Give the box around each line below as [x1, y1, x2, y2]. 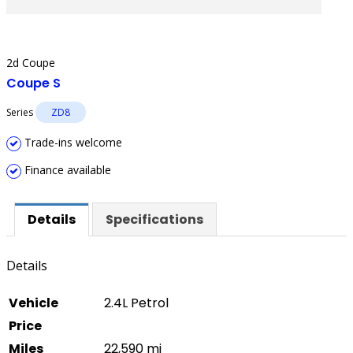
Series [6, 106, 35, 119]
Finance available [21, 162, 111, 177]
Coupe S [6, 74, 61, 92]
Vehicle [9, 294, 58, 313]
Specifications [106, 210, 203, 229]
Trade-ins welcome [21, 135, 122, 150]
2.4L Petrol [104, 294, 169, 313]
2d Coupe [6, 55, 55, 70]
